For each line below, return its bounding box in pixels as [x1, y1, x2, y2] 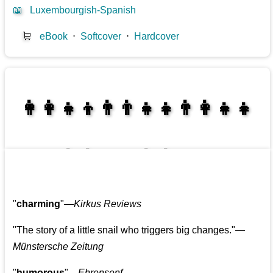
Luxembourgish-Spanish [30, 4, 136, 15]
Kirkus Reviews [74, 199, 142, 210]
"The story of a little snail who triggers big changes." [13, 225, 236, 236]
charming [16, 199, 61, 210]
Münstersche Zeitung [13, 241, 104, 252]
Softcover [80, 30, 122, 41]
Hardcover [134, 30, 180, 41]
